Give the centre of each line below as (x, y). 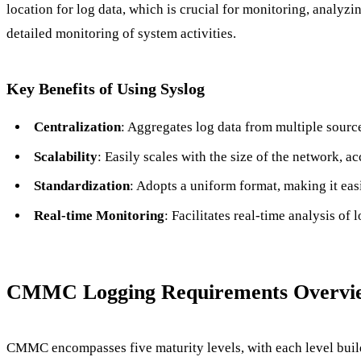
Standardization (81, 186)
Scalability (65, 156)
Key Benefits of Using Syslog (106, 89)
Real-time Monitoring (99, 215)
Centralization (77, 127)
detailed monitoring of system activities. (121, 34)
